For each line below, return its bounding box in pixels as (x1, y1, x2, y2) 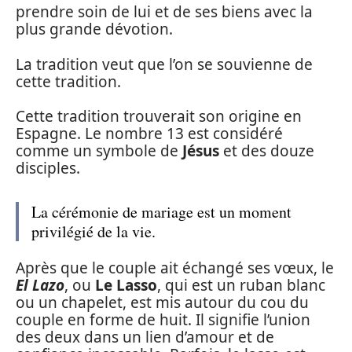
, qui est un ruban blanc (157, 274, 325, 295)
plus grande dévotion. (16, 19, 173, 39)
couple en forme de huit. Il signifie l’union (16, 309, 310, 330)
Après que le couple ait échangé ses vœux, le (16, 257, 334, 278)
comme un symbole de (16, 141, 182, 161)
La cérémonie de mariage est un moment (31, 201, 291, 222)
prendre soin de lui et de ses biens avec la (16, 2, 313, 22)
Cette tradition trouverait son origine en (16, 106, 302, 126)
